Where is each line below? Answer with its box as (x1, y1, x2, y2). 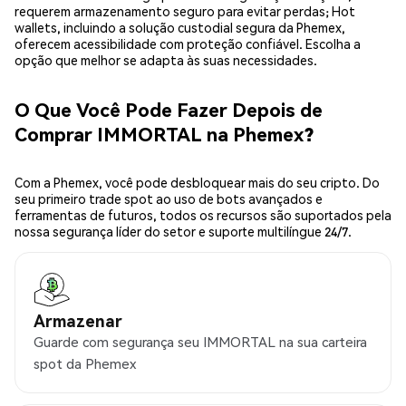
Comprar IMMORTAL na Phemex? (14, 121, 314, 146)
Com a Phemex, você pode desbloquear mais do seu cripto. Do (14, 174, 380, 191)
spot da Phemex (34, 354, 136, 373)
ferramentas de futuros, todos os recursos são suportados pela (14, 207, 391, 224)
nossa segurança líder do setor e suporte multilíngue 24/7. (14, 223, 352, 240)
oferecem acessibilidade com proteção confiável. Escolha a (14, 35, 361, 53)
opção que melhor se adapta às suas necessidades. (14, 52, 317, 69)
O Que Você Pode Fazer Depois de (14, 96, 323, 121)
